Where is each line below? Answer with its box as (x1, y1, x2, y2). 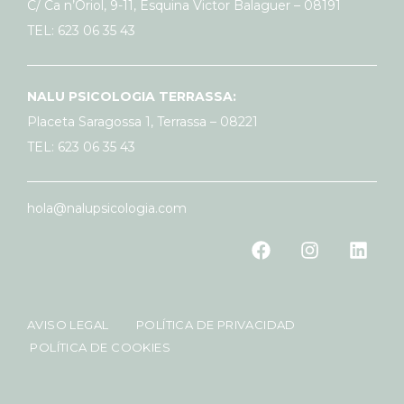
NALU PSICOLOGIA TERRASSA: (27, 88, 236, 106)
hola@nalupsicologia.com (27, 200, 187, 217)
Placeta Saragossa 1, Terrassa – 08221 (27, 114, 258, 131)
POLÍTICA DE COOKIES (27, 340, 170, 355)
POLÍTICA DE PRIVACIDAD (117, 317, 299, 333)
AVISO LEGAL (27, 317, 112, 333)
